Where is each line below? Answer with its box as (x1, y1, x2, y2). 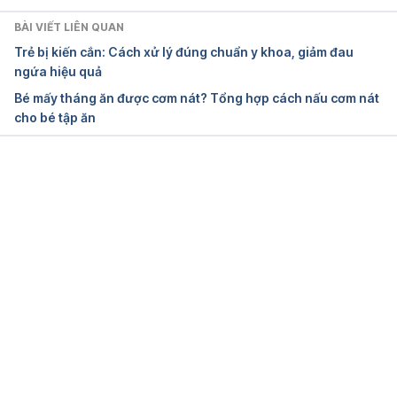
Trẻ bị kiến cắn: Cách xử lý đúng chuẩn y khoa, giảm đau (14, 43, 354, 59)
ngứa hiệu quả (14, 63, 102, 79)
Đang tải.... (179, 181, 244, 197)
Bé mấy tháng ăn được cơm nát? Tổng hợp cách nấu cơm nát (14, 90, 379, 105)
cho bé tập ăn (14, 109, 96, 125)
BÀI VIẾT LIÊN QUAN (14, 19, 124, 34)
